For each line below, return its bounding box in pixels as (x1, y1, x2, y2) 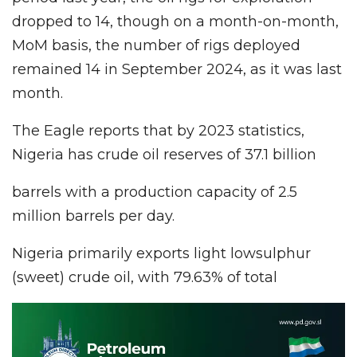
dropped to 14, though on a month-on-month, (12, 12, 339, 30)
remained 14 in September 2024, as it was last (12, 60, 342, 78)
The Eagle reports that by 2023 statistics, (12, 121, 304, 139)
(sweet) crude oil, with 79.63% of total (12, 268, 277, 286)
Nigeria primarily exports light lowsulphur (12, 244, 311, 262)
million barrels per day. (12, 206, 175, 225)
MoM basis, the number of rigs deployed (12, 36, 300, 54)
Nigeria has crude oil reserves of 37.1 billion (12, 145, 316, 163)
